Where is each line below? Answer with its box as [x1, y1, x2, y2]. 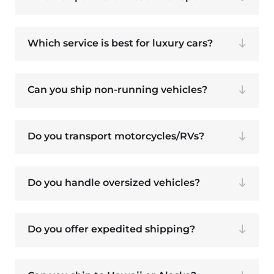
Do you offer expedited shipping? [28, 223, 195, 235]
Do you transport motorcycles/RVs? [28, 130, 204, 143]
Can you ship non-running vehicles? [28, 84, 207, 96]
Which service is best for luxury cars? [28, 37, 213, 50]
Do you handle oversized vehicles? [28, 177, 200, 189]
